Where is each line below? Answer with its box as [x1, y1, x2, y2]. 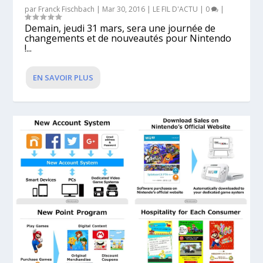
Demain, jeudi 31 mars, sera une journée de [25, 21, 216, 35]
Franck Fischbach [38, 4, 95, 14]
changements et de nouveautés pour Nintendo [25, 31, 232, 45]
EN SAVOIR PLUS [33, 72, 94, 83]
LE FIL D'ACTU [153, 4, 198, 14]
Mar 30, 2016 [102, 4, 146, 14]
